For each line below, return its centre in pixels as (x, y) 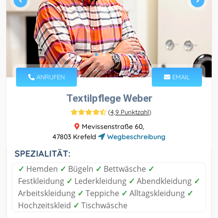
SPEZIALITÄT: (43, 154)
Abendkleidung (164, 181)
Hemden (42, 169)
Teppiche (102, 193)
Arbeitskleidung (48, 193)
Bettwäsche (125, 169)
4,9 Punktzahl (130, 112)
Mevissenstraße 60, (112, 127)
